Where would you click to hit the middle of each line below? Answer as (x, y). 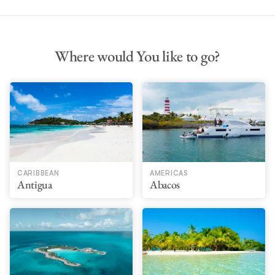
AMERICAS (169, 173)
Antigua (34, 185)
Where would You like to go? (137, 56)
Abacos (165, 185)
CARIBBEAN (38, 173)
